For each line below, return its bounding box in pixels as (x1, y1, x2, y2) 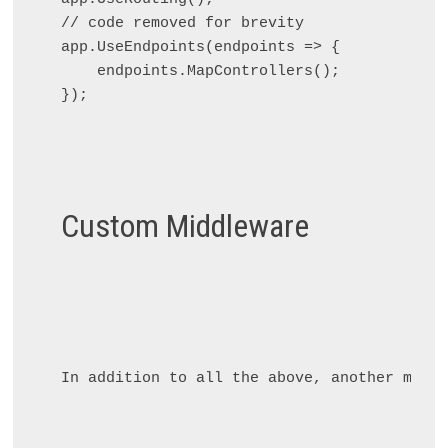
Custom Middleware (60, 206, 309, 245)
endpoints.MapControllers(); (60, 63, 340, 81)
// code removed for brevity (60, 15, 304, 33)
